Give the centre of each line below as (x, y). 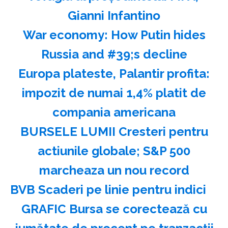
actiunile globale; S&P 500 (114, 151)
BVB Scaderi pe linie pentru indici (108, 189)
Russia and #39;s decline (114, 54)
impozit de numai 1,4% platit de (114, 93)
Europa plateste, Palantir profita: (114, 73)
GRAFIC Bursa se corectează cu (114, 209)
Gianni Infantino (114, 15)
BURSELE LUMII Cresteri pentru (114, 131)
